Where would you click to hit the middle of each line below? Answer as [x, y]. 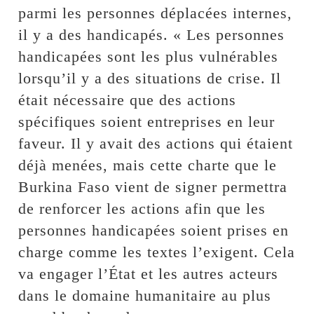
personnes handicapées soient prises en [154, 231]
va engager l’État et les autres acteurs [149, 274]
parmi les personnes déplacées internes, [156, 13]
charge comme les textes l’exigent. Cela [157, 252]
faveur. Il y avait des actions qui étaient [156, 144]
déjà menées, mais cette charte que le [148, 165]
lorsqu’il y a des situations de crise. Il [150, 78]
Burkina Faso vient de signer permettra [153, 187]
